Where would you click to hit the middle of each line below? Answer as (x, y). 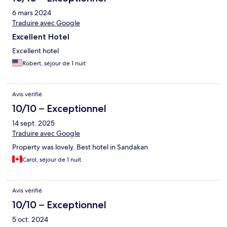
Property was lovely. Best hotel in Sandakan (80, 147)
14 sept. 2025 (33, 123)
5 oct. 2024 (30, 220)
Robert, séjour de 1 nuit (54, 64)
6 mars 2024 (32, 13)
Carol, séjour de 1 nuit (52, 160)
